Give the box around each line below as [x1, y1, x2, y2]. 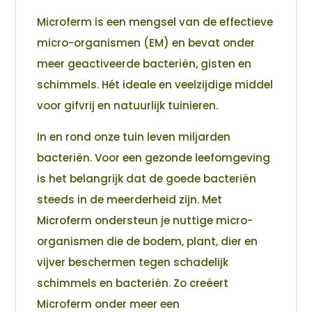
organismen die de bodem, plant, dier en [37, 234, 258, 249]
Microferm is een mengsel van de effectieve [37, 15, 274, 30]
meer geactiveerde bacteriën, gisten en [37, 56, 252, 72]
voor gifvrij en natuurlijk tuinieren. [37, 98, 219, 114]
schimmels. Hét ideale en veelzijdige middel [37, 77, 274, 93]
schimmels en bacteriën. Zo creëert [37, 276, 229, 291]
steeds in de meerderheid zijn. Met [37, 192, 223, 208]
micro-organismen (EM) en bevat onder [37, 36, 256, 51]
